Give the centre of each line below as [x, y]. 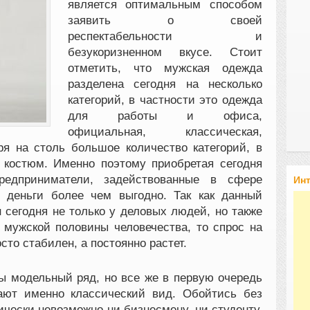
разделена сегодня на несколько [165, 84]
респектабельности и [165, 36]
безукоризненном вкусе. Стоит [165, 52]
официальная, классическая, [165, 131]
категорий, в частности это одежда [165, 100]
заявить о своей [165, 20]
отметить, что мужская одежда [165, 68]
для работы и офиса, [165, 116]
